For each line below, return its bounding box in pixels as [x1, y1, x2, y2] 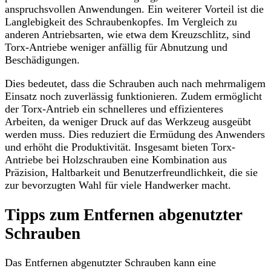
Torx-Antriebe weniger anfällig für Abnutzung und [5, 41, 227, 54]
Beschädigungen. [5, 54, 80, 67]
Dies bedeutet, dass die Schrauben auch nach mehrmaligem [5, 77, 266, 90]
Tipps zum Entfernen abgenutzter [5, 205, 243, 224]
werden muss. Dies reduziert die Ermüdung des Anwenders [5, 128, 265, 141]
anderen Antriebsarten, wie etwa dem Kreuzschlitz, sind [5, 28, 250, 41]
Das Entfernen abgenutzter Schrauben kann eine [5, 256, 216, 269]
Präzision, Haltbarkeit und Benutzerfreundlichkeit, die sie [5, 166, 258, 179]
